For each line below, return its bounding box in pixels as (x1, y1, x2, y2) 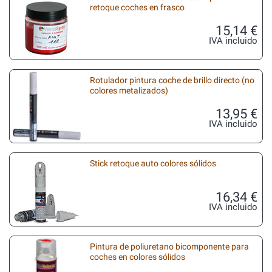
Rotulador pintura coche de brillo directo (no (90, 75, 254, 86)
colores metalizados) (90, 85, 168, 96)
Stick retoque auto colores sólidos (90, 158, 216, 169)
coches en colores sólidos (90, 251, 185, 262)
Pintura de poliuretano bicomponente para (90, 241, 249, 252)
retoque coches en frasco (90, 2, 185, 13)
